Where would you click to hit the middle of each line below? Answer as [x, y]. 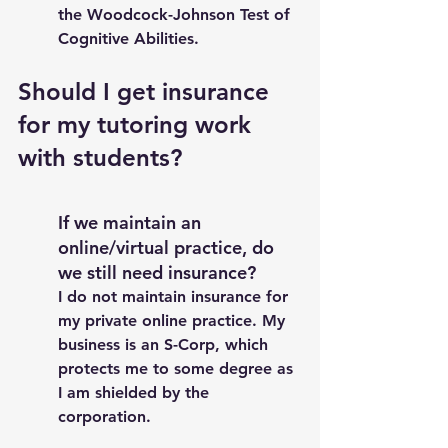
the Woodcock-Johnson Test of [176, 14]
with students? [103, 157]
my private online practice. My [174, 320]
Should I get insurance [147, 91]
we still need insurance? [157, 272]
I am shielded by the [136, 392]
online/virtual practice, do [168, 247]
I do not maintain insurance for [175, 296]
